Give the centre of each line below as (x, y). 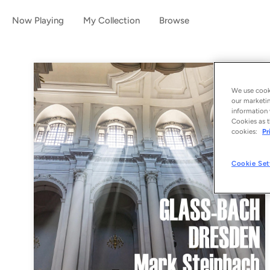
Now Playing (38, 20)
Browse (174, 20)
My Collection (111, 20)
